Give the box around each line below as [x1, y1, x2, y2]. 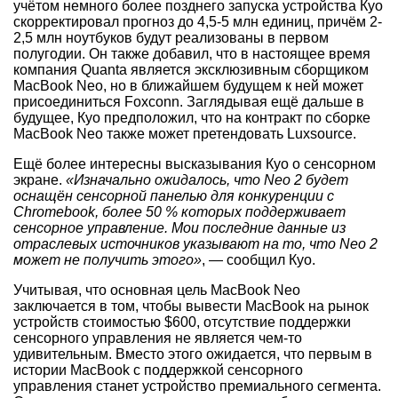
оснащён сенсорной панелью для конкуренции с [13, 187, 334, 203]
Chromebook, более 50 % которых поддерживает [13, 203, 346, 219]
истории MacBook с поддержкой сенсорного [13, 362, 303, 378]
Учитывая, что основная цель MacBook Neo [13, 282, 300, 298]
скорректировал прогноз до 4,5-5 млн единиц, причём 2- [13, 13, 382, 29]
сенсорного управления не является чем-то [13, 330, 302, 346]
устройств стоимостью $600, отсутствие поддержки [13, 314, 351, 330]
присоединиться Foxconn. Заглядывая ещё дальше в [13, 93, 364, 109]
